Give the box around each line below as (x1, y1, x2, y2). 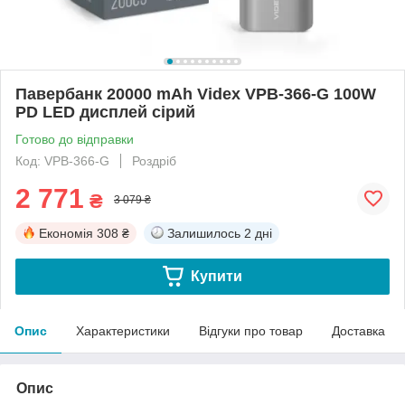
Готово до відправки (15, 131, 134, 146)
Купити (190, 268, 242, 284)
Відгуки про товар (199, 323, 303, 338)
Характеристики (76, 323, 170, 338)
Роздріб (132, 153, 176, 168)
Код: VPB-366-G (15, 153, 109, 168)
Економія (39, 225, 93, 240)
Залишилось (167, 225, 240, 240)
